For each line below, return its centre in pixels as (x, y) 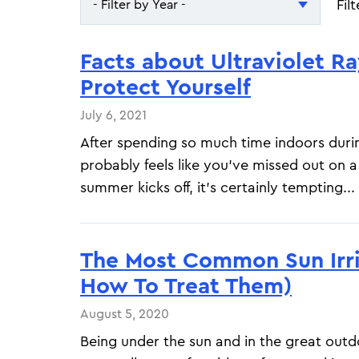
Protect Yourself (165, 87)
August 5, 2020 (125, 314)
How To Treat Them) (186, 286)
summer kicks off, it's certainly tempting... (218, 188)
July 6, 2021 (113, 115)
